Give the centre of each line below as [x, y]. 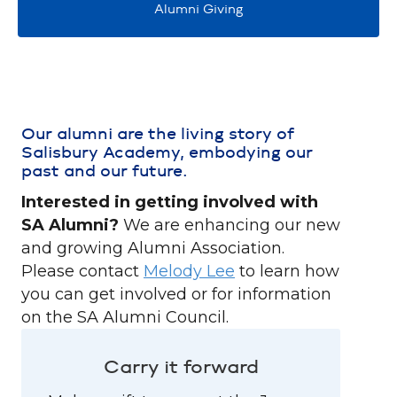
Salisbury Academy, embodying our [167, 153]
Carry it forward [181, 368]
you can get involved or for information [176, 294]
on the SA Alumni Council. [127, 317]
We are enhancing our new [232, 225]
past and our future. [105, 172]
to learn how [287, 271]
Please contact [82, 271]
